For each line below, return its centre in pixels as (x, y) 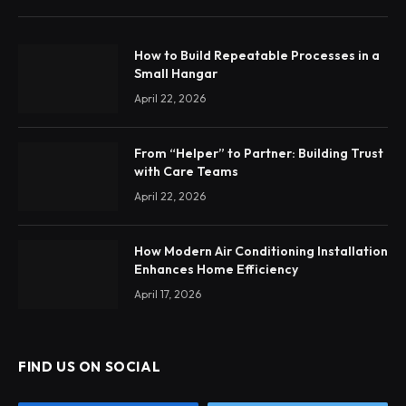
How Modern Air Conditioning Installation (261, 251)
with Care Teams (186, 172)
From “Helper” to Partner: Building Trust (259, 154)
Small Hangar (176, 74)
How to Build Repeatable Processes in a (257, 56)
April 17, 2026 (168, 295)
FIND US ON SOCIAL (90, 367)
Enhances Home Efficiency (216, 270)
